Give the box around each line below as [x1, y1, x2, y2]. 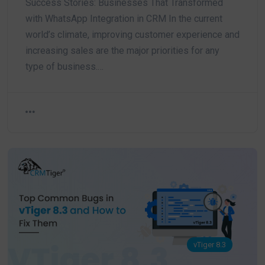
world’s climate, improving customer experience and [25, 29, 240, 41]
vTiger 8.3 [193, 240, 227, 250]
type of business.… [25, 61, 104, 73]
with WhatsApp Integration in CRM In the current [25, 13, 222, 25]
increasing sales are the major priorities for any [25, 45, 219, 57]
